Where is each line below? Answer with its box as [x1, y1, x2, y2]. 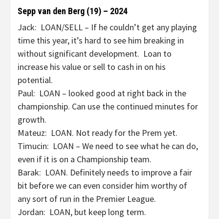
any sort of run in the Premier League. [18, 193, 156, 204]
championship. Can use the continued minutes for [18, 101, 198, 112]
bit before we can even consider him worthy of [18, 180, 187, 191]
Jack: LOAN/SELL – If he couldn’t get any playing [18, 22, 197, 33]
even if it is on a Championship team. [18, 153, 152, 165]
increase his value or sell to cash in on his [18, 61, 166, 72]
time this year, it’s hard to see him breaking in [18, 35, 184, 46]
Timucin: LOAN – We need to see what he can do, [18, 140, 198, 152]
